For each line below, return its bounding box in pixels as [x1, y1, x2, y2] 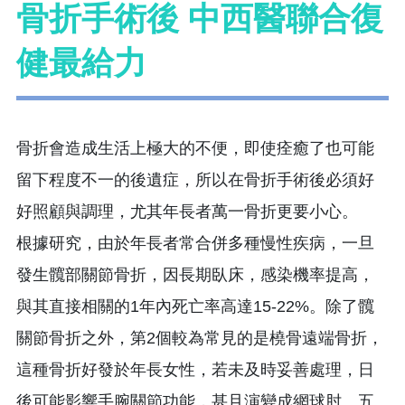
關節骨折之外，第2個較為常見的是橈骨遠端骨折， [16, 328, 383, 347]
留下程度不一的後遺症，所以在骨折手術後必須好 [16, 170, 374, 189]
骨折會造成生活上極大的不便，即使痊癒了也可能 [16, 138, 374, 157]
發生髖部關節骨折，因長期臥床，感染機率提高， [16, 265, 374, 284]
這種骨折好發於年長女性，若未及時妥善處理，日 [16, 360, 374, 379]
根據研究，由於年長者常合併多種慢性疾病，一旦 [16, 233, 374, 252]
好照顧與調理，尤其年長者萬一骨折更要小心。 [16, 202, 358, 221]
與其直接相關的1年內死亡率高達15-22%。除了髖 [16, 297, 374, 316]
